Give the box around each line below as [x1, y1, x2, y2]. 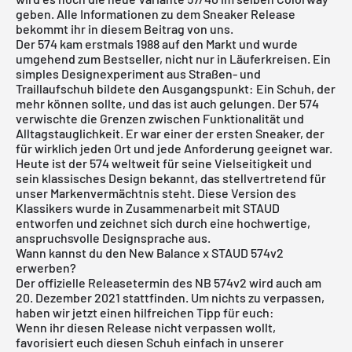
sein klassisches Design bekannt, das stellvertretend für [16, 170, 326, 185]
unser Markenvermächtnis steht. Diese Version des [16, 185, 296, 200]
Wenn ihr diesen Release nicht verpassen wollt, [16, 319, 276, 335]
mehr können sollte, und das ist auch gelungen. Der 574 [16, 95, 319, 111]
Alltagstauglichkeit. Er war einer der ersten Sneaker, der [16, 125, 324, 141]
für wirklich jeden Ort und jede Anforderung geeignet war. [16, 140, 332, 156]
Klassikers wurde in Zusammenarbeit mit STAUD [16, 200, 280, 215]
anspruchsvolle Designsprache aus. [16, 229, 211, 245]
